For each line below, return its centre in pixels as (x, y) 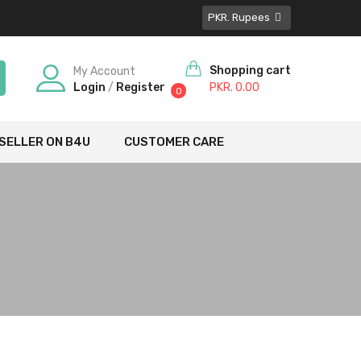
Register (141, 87)
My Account (104, 71)
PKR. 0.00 (234, 87)
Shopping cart (250, 71)
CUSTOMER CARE (174, 142)
